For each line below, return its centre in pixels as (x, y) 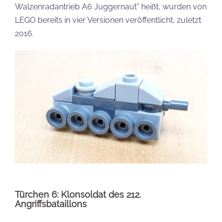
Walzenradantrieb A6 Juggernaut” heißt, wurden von (111, 7)
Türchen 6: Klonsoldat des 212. (78, 195)
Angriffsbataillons (51, 204)
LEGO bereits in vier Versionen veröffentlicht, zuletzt (108, 20)
